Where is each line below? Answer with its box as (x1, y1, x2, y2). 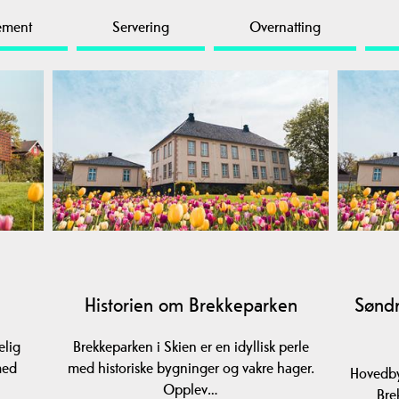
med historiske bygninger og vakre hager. (67, 357, 314, 378)
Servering (112, 16, 169, 37)
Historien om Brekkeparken (84, 291, 297, 317)
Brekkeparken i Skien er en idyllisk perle (72, 336, 309, 356)
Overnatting (249, 16, 321, 37)
